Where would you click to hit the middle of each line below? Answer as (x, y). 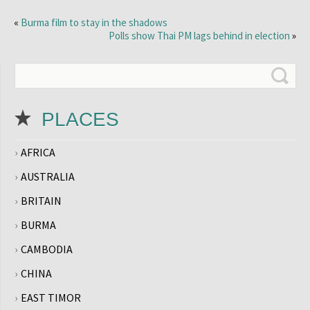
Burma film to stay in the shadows (94, 22)
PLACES (80, 119)
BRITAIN (41, 201)
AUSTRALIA (48, 176)
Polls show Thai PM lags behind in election (199, 36)
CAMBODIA (47, 249)
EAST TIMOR (51, 298)
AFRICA (38, 152)
